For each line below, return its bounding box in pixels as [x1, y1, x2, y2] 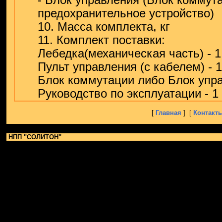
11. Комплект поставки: [38, 34, 165, 47]
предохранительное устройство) [38, 7, 214, 20]
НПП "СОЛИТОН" [6, 133, 61, 141]
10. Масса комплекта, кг [38, 20, 170, 33]
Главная [155, 109, 183, 116]
